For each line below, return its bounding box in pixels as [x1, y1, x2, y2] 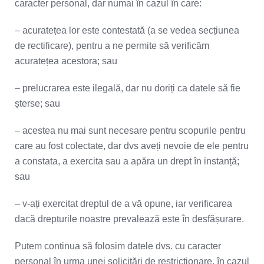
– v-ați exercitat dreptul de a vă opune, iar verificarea [15, 199, 232, 209]
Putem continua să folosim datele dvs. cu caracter [15, 241, 221, 251]
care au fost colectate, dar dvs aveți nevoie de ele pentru [15, 141, 249, 151]
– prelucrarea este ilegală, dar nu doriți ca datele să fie [15, 83, 240, 93]
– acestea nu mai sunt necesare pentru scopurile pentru [15, 126, 246, 136]
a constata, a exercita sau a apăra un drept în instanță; [15, 156, 239, 166]
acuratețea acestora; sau [15, 56, 117, 66]
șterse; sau [15, 98, 60, 108]
